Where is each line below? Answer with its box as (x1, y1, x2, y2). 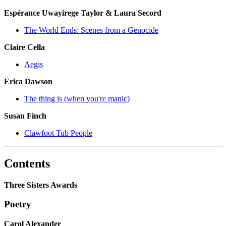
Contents (4, 156, 50, 170)
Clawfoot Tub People (24, 128, 92, 137)
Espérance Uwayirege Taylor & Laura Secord (4, 8, 161, 17)
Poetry (4, 199, 31, 210)
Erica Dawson (4, 77, 52, 86)
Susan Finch (4, 111, 46, 120)
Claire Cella (4, 42, 45, 51)
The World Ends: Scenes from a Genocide (24, 25, 158, 34)
